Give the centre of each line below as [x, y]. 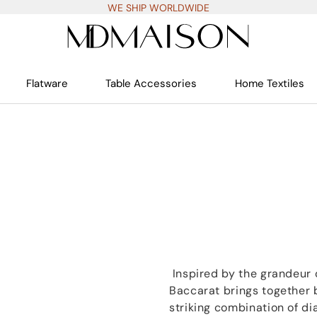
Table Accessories [151, 83]
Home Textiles [269, 83]
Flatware [47, 83]
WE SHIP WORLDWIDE [158, 8]
